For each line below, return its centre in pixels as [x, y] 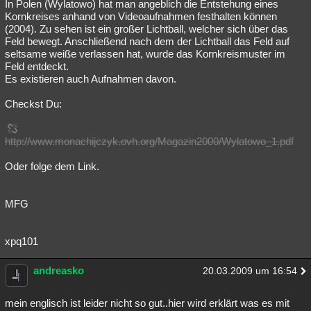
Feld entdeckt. [37, 66]
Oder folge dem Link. [52, 166]
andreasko [59, 270]
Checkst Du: [33, 103]
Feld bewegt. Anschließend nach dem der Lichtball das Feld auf [147, 41]
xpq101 [22, 241]
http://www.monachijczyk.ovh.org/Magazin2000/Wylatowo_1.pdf [149, 141]
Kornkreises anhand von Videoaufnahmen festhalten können [141, 16]
